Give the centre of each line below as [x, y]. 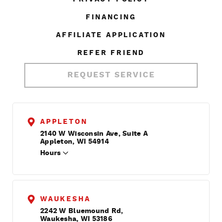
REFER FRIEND [111, 53]
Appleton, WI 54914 [75, 141]
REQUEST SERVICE [111, 75]
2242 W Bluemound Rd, [82, 211]
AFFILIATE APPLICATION [111, 35]
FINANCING [111, 17]
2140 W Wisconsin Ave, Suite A [94, 134]
